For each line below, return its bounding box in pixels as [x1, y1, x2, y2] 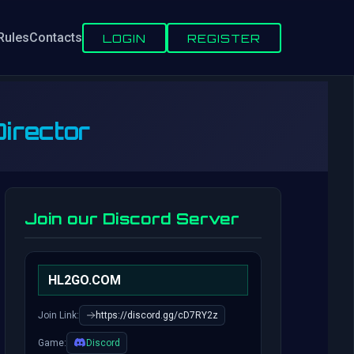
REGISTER [187, 30, 261, 45]
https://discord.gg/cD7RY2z [96, 310, 218, 321]
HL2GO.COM [48, 273, 121, 288]
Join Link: [38, 310, 79, 321]
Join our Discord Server [24, 209, 239, 228]
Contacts [29, 30, 82, 45]
